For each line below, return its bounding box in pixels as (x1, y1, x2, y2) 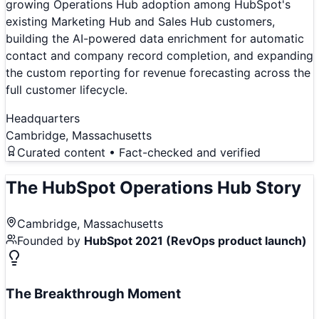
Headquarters (6, 111, 80, 126)
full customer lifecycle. (6, 83, 127, 98)
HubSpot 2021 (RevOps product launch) (84, 233, 307, 248)
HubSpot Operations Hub (42, 177, 251, 198)
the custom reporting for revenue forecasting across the (6, 66, 310, 80)
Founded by (17, 233, 84, 248)
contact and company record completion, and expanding (6, 48, 313, 63)
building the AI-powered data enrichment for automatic (6, 31, 304, 46)
